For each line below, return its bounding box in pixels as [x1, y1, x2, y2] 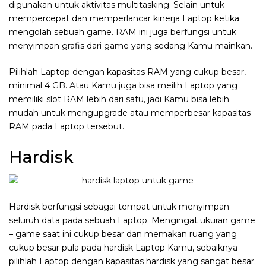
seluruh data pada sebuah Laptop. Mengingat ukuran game [9, 214, 255, 226]
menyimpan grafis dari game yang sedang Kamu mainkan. [9, 40, 252, 52]
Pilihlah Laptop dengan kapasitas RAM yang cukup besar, [9, 66, 246, 78]
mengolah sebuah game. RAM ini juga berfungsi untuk [9, 27, 236, 38]
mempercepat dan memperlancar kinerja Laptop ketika [9, 13, 239, 24]
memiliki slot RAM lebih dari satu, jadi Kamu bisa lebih [9, 94, 229, 105]
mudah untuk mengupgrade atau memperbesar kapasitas [9, 107, 251, 119]
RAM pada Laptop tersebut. [9, 121, 124, 132]
